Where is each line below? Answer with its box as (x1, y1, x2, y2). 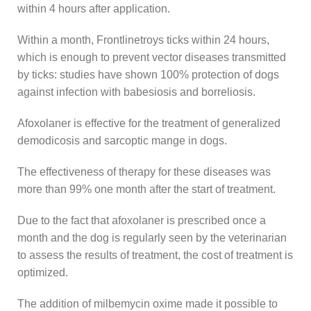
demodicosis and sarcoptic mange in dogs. (17, 134, 227, 146)
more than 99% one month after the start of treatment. (17, 183, 276, 195)
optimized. (17, 266, 68, 278)
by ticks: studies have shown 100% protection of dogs (17, 68, 279, 81)
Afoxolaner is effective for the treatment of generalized (17, 117, 280, 129)
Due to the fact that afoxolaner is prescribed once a (17, 214, 266, 226)
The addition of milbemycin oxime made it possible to (17, 297, 278, 310)
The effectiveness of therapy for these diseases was (17, 165, 271, 178)
